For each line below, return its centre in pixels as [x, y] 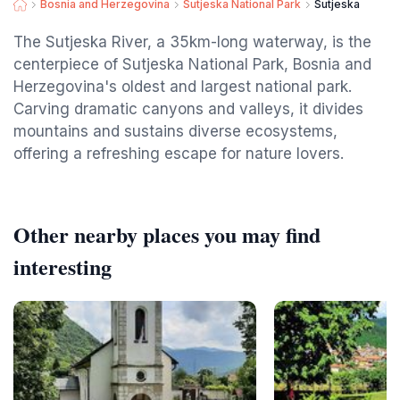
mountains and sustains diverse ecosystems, [175, 131]
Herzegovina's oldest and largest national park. [183, 87]
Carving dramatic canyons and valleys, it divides [188, 109]
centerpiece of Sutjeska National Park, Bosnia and [192, 64]
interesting [62, 267]
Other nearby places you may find [167, 234]
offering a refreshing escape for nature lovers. [179, 154]
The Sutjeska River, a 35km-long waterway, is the [192, 42]
